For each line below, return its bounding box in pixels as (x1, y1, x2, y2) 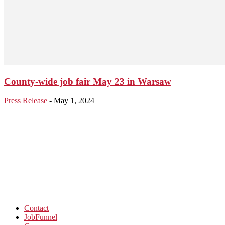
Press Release (4, 96, 47, 105)
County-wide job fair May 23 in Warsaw (4, 76, 171, 87)
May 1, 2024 (54, 96, 94, 105)
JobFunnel (24, 213, 57, 222)
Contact (24, 204, 49, 213)
